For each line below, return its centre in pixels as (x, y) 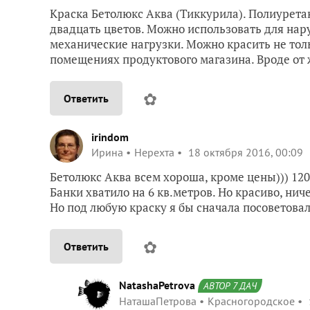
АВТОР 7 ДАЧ (230, 286)
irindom (110, 137)
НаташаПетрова (158, 301)
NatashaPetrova (157, 285)
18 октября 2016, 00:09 (244, 152)
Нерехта (154, 152)
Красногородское (251, 301)
